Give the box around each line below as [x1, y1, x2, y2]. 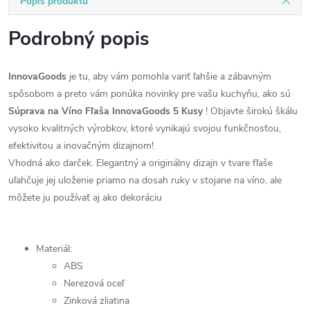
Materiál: [36, 242, 72, 255]
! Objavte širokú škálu [206, 104, 298, 118]
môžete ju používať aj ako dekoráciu [8, 191, 162, 204]
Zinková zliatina [64, 294, 129, 307]
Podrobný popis [8, 26, 149, 52]
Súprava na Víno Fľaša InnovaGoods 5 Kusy [8, 104, 206, 118]
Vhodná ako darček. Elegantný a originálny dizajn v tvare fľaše [8, 156, 273, 170]
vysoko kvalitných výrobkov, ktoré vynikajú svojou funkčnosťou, [8, 122, 281, 135]
